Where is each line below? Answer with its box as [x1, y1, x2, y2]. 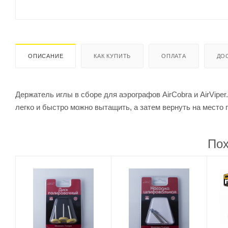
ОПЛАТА [161, 52, 186, 59]
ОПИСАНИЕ [28, 52, 64, 59]
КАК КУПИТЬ [94, 52, 131, 59]
